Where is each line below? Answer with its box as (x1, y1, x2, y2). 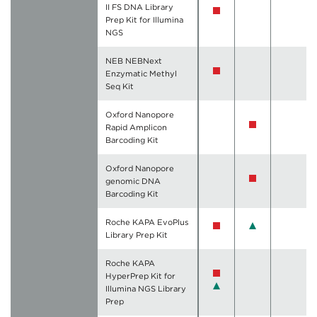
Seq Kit (105, 81, 134, 92)
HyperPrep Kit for (105, 271, 176, 282)
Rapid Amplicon (105, 122, 168, 133)
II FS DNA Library (105, 2, 174, 13)
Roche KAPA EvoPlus (105, 217, 190, 228)
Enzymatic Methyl (105, 69, 178, 79)
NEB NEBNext (105, 56, 163, 67)
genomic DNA (105, 176, 161, 187)
